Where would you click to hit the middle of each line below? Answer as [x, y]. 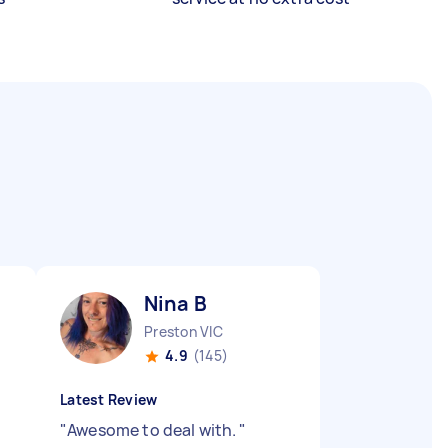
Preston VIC [183, 331]
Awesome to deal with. [153, 430]
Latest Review [109, 399]
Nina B [175, 303]
